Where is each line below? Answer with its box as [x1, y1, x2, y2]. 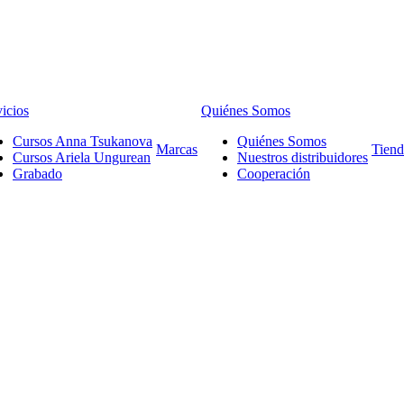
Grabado [13, 166, 62, 182]
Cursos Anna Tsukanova [13, 133, 152, 150]
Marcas [156, 142, 197, 158]
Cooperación [237, 166, 310, 182]
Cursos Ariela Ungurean [13, 150, 151, 166]
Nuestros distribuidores [237, 150, 368, 166]
